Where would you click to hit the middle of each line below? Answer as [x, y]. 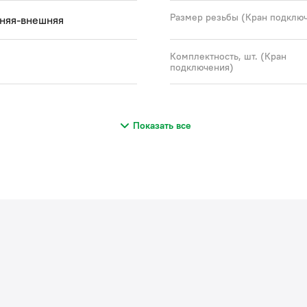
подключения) [202, 67]
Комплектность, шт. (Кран [228, 56]
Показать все [162, 125]
